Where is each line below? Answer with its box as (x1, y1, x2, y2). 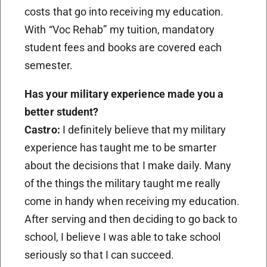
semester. (24, 58, 73, 72)
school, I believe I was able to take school (24, 230, 221, 243)
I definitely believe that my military (60, 123, 226, 136)
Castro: (24, 123, 60, 136)
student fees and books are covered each (24, 41, 222, 54)
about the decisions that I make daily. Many (24, 159, 232, 172)
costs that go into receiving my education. (24, 5, 224, 18)
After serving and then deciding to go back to (24, 212, 238, 225)
